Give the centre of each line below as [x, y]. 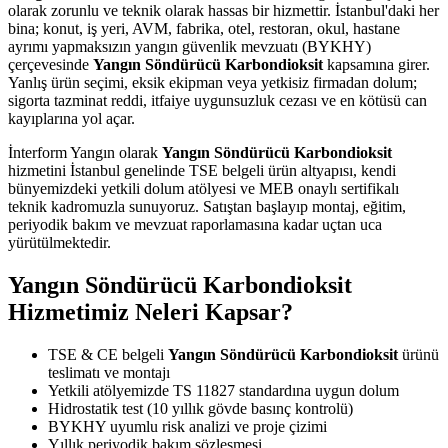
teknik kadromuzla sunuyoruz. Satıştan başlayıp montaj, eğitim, [207, 207]
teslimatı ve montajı [109, 373]
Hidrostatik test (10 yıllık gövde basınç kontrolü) [200, 409]
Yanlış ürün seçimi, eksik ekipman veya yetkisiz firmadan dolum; [212, 83]
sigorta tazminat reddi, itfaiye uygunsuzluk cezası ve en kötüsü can [217, 101]
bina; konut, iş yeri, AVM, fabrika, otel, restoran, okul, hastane [204, 29]
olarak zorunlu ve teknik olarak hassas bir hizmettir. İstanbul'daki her [223, 11]
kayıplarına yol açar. [71, 119]
